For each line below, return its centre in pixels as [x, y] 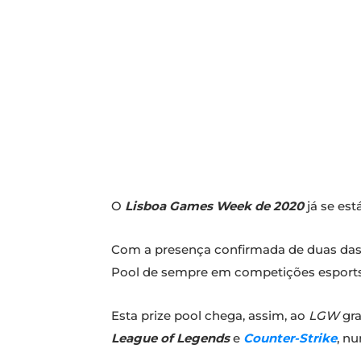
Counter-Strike [288, 338]
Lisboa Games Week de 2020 [214, 206]
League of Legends [170, 338]
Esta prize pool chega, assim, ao [210, 316]
